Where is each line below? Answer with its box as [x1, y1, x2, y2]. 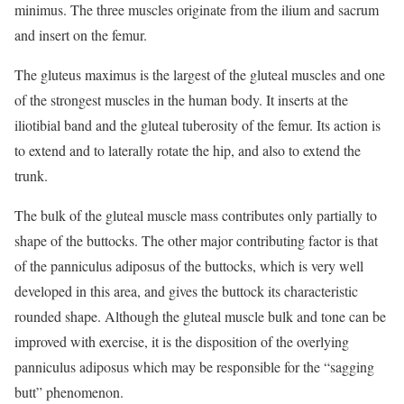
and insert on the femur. [14, 25, 147, 45]
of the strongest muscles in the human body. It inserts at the [14, 90, 348, 110]
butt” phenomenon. [14, 382, 124, 402]
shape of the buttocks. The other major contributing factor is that [14, 231, 378, 251]
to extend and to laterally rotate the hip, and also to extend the [14, 141, 361, 161]
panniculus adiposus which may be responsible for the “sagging [14, 357, 374, 377]
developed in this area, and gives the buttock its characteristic [14, 281, 358, 301]
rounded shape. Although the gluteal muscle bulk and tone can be [14, 307, 386, 326]
